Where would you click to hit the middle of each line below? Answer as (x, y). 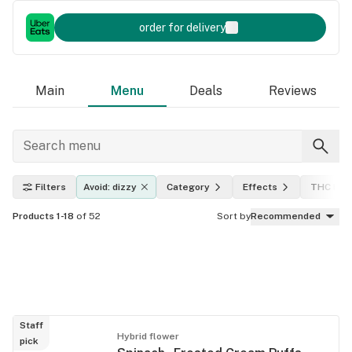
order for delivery (182, 27)
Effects (260, 187)
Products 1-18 (43, 216)
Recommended (286, 216)
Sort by (234, 216)
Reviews (292, 91)
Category (188, 187)
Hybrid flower (148, 336)
